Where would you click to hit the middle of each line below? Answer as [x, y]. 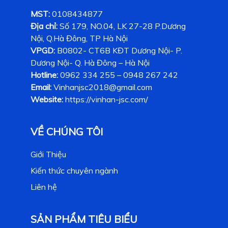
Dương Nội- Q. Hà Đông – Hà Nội [90, 62]
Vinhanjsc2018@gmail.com [102, 87]
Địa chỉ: [44, 26]
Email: [41, 87]
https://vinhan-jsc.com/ [106, 99]
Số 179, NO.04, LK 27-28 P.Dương [122, 26]
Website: [47, 99]
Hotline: [44, 75]
